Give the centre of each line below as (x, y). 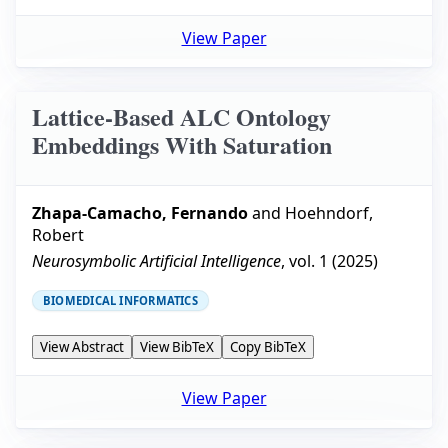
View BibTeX (177, 347)
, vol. (300, 261)
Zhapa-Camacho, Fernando (140, 213)
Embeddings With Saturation (182, 144)
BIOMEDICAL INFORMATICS (120, 301)
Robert (58, 235)
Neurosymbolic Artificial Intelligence (156, 261)
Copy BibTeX (268, 347)
